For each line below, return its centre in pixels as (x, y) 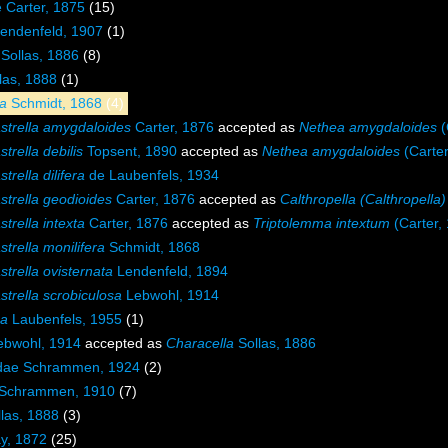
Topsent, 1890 (130, 151)
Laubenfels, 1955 (65, 319)
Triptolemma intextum (321, 223)
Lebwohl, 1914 (170, 295)
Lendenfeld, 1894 (170, 271)
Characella (200, 343)
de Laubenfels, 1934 (152, 175)
